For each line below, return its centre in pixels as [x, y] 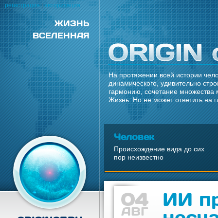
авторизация [62, 5]
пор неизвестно [139, 157]
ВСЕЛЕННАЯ [61, 35]
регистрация [22, 5]
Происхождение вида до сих [159, 149]
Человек [134, 136]
